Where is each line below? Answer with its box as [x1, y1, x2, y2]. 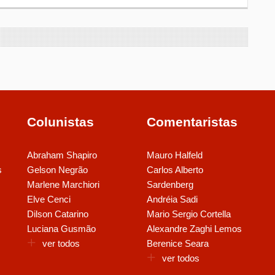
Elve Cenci [27, 194, 71, 204]
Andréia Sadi [147, 194, 198, 204]
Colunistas [27, 115, 94, 129]
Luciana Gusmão [27, 223, 96, 234]
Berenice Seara [147, 238, 209, 249]
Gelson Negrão [27, 165, 88, 175]
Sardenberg [147, 179, 193, 190]
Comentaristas [147, 115, 238, 129]
